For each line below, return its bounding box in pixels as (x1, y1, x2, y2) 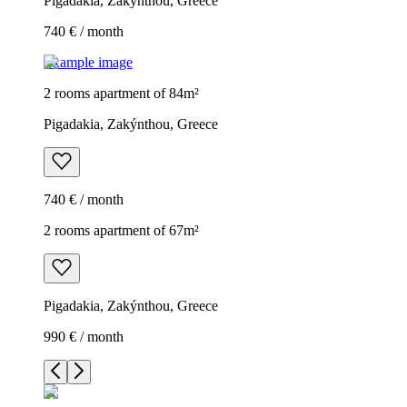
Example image (44, 54, 133, 70)
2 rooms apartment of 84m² (44, 84, 199, 101)
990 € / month (44, 328, 124, 344)
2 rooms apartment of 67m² (44, 222, 199, 238)
